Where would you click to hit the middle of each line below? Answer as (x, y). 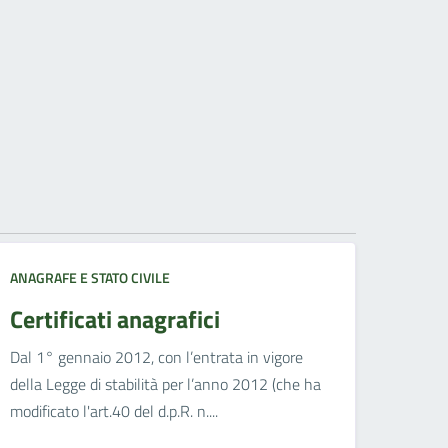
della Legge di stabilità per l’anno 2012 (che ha (166, 384)
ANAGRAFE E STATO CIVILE (90, 278)
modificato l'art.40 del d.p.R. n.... (114, 411)
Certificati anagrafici (115, 319)
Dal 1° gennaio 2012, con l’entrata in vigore (157, 357)
